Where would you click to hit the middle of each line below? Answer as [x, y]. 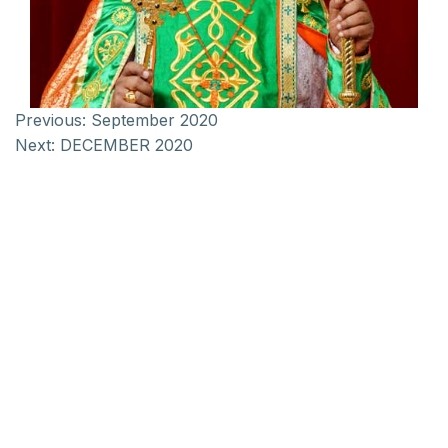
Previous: [50, 120]
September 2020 [154, 120]
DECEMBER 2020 [126, 145]
